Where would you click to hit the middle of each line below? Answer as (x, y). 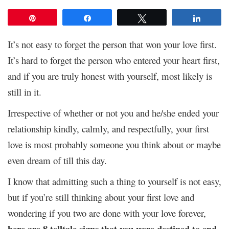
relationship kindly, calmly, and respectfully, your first (108, 128)
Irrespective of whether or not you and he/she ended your (113, 112)
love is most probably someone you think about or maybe (114, 144)
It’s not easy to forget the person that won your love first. (112, 44)
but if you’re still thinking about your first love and (101, 197)
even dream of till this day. (57, 160)
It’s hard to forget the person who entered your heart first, (114, 60)
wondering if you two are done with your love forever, (107, 213)
